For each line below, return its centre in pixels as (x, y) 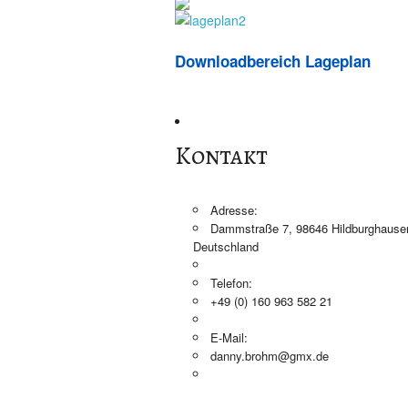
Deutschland (226, 246)
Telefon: (231, 283)
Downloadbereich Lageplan (273, 61)
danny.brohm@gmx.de (270, 356)
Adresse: (234, 210)
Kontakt (221, 156)
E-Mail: (229, 337)
